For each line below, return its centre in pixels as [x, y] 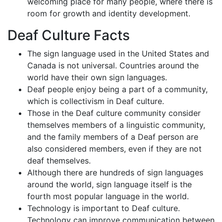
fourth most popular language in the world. [108, 196]
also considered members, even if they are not [114, 149]
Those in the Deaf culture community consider [114, 113]
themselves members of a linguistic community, [116, 125]
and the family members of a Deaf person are [113, 137]
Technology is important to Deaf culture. [104, 208]
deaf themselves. [59, 161]
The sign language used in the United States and [118, 54]
